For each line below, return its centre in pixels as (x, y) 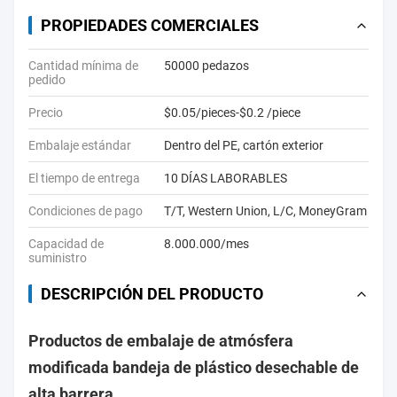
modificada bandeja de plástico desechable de (194, 367)
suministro (58, 258)
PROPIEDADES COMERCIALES (150, 25)
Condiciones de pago (86, 211)
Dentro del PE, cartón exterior (244, 145)
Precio (46, 113)
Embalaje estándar (80, 145)
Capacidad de (66, 244)
